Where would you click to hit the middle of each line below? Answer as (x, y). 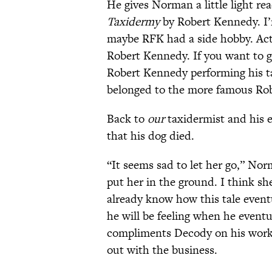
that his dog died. (151, 136)
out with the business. (162, 250)
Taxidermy (133, 22)
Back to (127, 119)
